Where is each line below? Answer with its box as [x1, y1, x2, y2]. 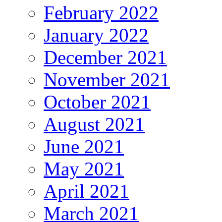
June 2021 [44, 136, 124, 158]
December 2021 [44, 47, 167, 68]
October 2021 [44, 91, 151, 113]
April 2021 [44, 180, 129, 202]
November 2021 [44, 69, 170, 91]
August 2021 [44, 113, 145, 135]
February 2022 [44, 2, 159, 24]
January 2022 [44, 24, 149, 46]
